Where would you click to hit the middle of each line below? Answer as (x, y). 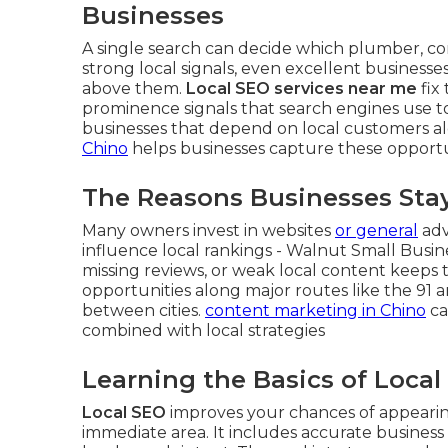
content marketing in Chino (315, 310)
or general (376, 230)
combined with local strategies (203, 330)
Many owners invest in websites (208, 230)
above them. (134, 88)
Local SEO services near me (301, 88)
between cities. (143, 310)
